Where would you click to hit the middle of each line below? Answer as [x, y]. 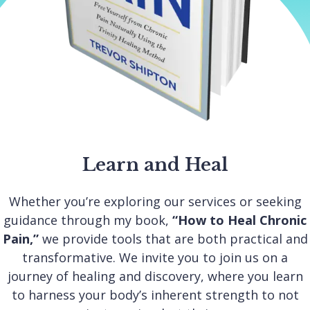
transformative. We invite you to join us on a [155, 257]
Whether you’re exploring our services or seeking [155, 201]
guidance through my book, [88, 220]
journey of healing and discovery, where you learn [155, 276]
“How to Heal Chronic [239, 220]
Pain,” [20, 238]
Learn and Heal [155, 164]
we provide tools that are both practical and [173, 238]
